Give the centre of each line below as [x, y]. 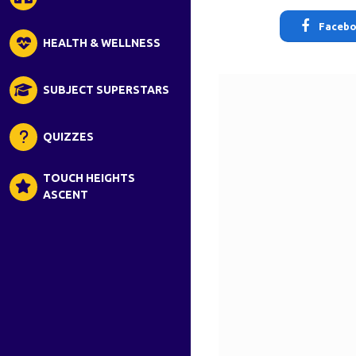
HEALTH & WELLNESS [102, 43]
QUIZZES [68, 137]
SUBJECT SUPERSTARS [106, 90]
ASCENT [65, 195]
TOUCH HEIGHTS [89, 178]
